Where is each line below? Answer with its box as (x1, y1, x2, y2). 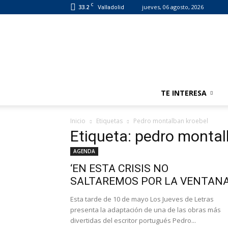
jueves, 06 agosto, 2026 (142, 3, 204, 11)
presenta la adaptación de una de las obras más (70, 205, 221, 215)
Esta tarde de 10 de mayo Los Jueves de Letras (70, 194, 214, 204)
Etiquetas (96, 117, 123, 126)
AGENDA (73, 148, 95, 155)
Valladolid (98, 4, 124, 11)
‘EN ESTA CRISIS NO (70, 162, 168, 175)
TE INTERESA (161, 88, 207, 98)
